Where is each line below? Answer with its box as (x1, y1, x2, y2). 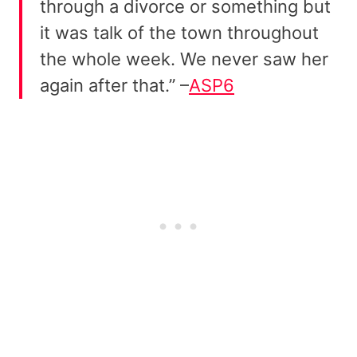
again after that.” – (40, 74, 189, 96)
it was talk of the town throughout (40, 22, 319, 43)
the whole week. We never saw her (40, 48, 328, 69)
